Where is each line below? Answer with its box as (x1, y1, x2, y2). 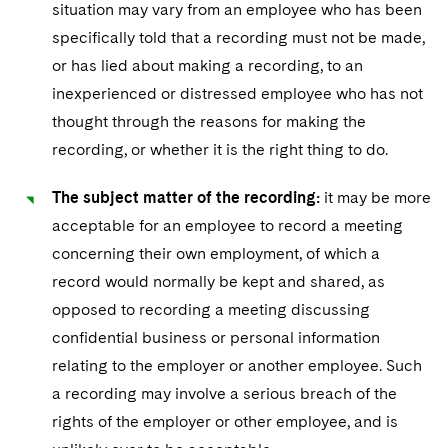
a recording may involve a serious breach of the (52, 384, 397, 403)
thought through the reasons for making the (52, 112, 366, 131)
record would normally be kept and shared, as (52, 272, 385, 291)
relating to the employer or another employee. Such (52, 356, 422, 375)
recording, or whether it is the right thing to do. (52, 140, 388, 159)
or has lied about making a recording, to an (52, 56, 363, 75)
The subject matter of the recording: (52, 188, 320, 207)
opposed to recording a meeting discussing (52, 300, 370, 319)
